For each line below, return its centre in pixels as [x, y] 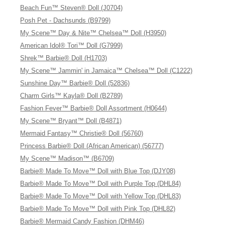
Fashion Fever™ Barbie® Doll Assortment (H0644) [94, 108]
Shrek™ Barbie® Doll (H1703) [64, 58]
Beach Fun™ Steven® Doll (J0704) [72, 8]
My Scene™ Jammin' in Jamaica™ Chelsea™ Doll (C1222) [106, 71]
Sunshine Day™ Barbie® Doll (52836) [75, 83]
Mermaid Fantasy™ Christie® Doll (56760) [82, 133]
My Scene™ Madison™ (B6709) [67, 158]
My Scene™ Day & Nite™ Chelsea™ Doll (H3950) [93, 33]
